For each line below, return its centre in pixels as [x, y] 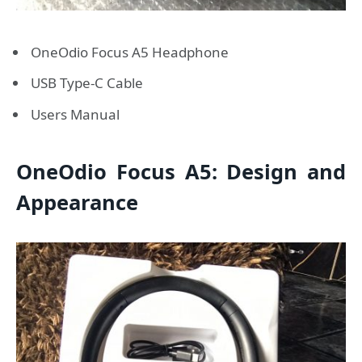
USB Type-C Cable [87, 83]
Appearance [77, 202]
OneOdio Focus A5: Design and [181, 171]
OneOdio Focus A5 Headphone [130, 52]
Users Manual [75, 114]
